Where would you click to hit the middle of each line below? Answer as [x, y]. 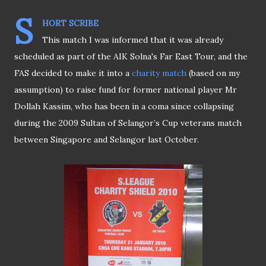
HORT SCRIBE [70, 23]
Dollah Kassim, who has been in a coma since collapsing [124, 107]
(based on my [213, 73]
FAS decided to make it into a [73, 73]
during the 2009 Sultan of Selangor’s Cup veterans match [128, 123]
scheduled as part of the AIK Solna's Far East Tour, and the [131, 57]
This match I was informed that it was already [133, 40]
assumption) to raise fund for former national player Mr [126, 90]
